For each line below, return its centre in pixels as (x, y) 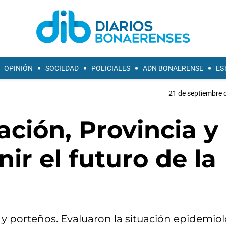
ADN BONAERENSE (173, 68)
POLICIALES (111, 68)
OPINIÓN (18, 68)
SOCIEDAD (62, 68)
